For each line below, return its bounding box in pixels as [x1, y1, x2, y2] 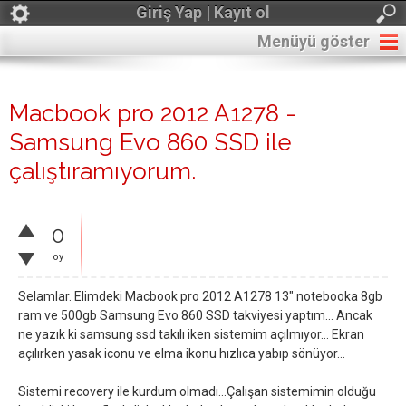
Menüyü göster [257, 32, 370, 51]
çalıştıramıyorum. [9, 158, 196, 185]
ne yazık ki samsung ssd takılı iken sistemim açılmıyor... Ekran [18, 327, 364, 342]
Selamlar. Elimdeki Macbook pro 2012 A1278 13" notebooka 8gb [18, 289, 382, 304]
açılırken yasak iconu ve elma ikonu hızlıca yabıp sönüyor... [18, 346, 345, 361]
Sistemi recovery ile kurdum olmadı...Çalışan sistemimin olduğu [18, 384, 376, 399]
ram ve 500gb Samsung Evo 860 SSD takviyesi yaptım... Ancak [18, 308, 372, 323]
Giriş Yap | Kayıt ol [136, 3, 270, 22]
